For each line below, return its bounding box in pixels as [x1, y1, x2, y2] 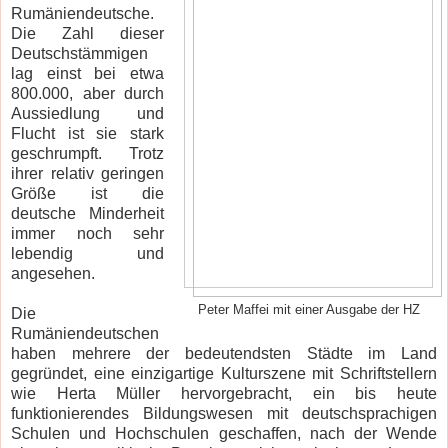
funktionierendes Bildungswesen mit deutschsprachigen [11, 404, 437, 422]
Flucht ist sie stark [11, 124, 165, 142]
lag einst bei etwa [11, 64, 165, 82]
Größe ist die [11, 184, 165, 202]
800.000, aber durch [11, 84, 165, 102]
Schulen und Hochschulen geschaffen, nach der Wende [11, 424, 437, 442]
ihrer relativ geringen [11, 164, 165, 182]
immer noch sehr [11, 224, 165, 242]
